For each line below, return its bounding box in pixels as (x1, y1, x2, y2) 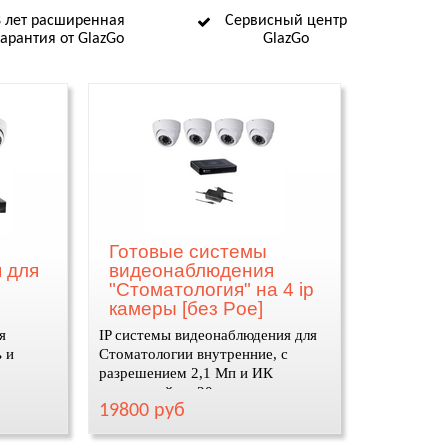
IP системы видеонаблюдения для (99, 327, 318, 343)
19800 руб (99, 401, 186, 421)
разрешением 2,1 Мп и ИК (99, 365, 274, 381)
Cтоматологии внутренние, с (99, 346, 289, 362)
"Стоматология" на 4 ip (109, 279, 315, 300)
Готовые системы (109, 241, 268, 262)
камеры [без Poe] (109, 298, 264, 319)
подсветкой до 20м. (99, 384, 228, 400)
